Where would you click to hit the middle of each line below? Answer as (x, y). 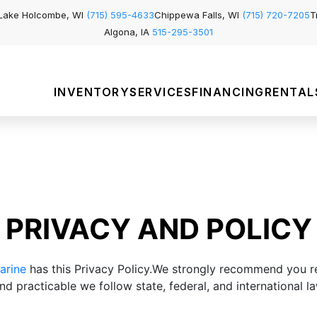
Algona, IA (128, 32)
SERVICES (161, 92)
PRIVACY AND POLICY (158, 229)
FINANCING (228, 92)
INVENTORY (91, 92)
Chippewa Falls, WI (198, 15)
